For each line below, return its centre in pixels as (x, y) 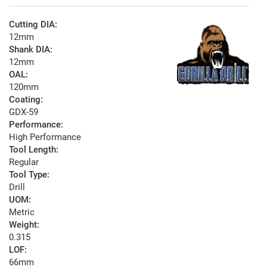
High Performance (45, 137)
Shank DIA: (31, 50)
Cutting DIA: (33, 25)
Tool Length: (34, 150)
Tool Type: (29, 175)
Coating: (26, 100)
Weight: (24, 225)
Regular (24, 162)
